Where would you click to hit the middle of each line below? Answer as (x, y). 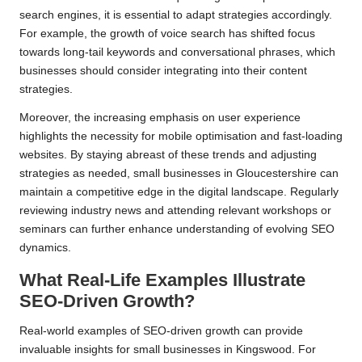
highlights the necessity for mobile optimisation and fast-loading (181, 137)
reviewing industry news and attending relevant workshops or (175, 211)
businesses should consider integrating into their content (163, 71)
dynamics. (45, 248)
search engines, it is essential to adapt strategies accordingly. (176, 15)
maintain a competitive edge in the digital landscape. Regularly (179, 192)
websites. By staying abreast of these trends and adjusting (168, 155)
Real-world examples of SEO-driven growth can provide (161, 331)
